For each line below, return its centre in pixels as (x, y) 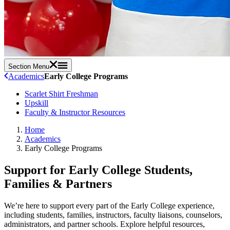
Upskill (36, 103)
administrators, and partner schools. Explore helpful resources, (104, 224)
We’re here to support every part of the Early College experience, (109, 205)
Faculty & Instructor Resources (75, 112)
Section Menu (29, 66)
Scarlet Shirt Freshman (61, 93)
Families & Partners (58, 184)
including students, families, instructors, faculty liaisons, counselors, (113, 215)
